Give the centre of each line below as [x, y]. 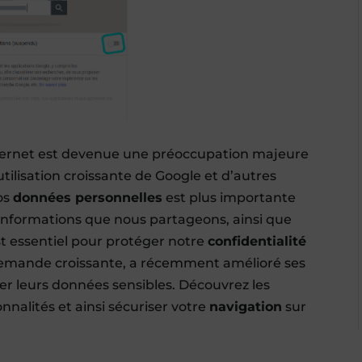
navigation [246, 306]
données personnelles [88, 197]
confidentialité [257, 241]
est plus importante [229, 197]
